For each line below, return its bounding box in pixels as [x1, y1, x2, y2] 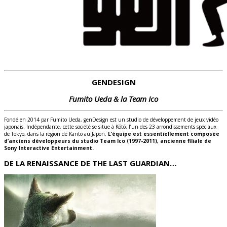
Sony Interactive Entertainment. [4, 144, 94, 152]
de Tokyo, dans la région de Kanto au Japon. [4, 130, 108, 138]
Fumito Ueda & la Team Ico [69, 93, 158, 104]
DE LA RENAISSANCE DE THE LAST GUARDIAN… [4, 158, 177, 168]
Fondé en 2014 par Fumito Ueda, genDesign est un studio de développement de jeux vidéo [4, 116, 218, 124]
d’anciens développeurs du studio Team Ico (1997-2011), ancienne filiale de [4, 137, 211, 145]
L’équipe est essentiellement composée [108, 130, 219, 138]
